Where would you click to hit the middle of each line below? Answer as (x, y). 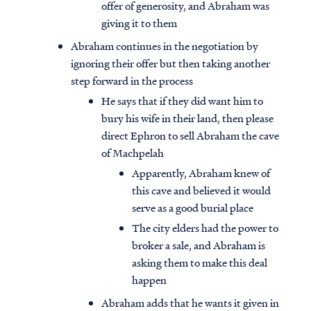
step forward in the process (132, 81)
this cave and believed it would (201, 191)
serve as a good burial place (193, 208)
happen (149, 280)
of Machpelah (133, 153)
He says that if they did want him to (182, 101)
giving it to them (140, 23)
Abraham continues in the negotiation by (165, 46)
